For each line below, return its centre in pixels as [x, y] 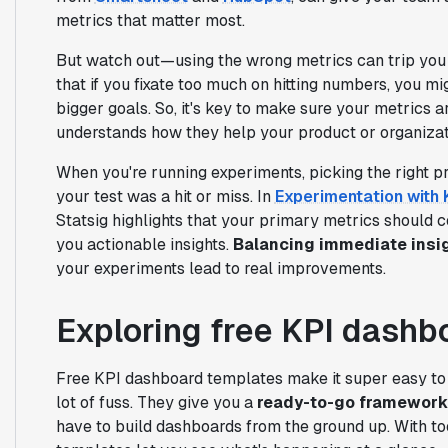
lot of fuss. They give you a [156, 402]
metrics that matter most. [150, 20]
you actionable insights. [144, 244]
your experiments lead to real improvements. [220, 268]
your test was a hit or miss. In [165, 196]
